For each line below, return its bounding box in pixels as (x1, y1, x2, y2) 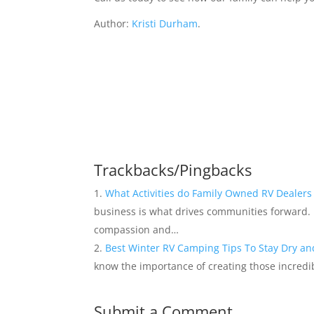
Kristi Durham (132, 16, 198, 30)
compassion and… (94, 222, 179, 236)
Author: (94, 16, 132, 30)
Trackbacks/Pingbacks (94, 158, 252, 180)
